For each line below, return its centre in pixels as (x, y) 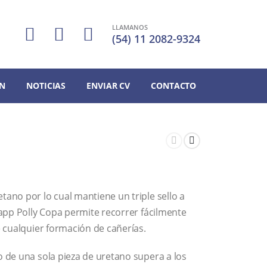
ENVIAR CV (108, 86)
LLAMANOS (130, 27)
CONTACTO (174, 86)
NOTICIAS (46, 86)
